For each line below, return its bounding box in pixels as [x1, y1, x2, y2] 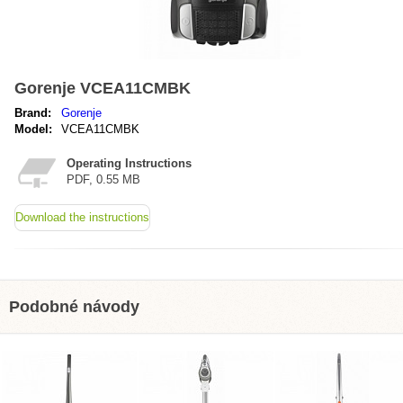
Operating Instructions [67, 157, 192, 170]
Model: [14, 122, 52, 136]
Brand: [14, 106, 51, 120]
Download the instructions [15, 210, 149, 224]
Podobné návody [9, 298, 139, 316]
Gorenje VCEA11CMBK [14, 79, 191, 97]
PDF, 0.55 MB [67, 173, 140, 186]
